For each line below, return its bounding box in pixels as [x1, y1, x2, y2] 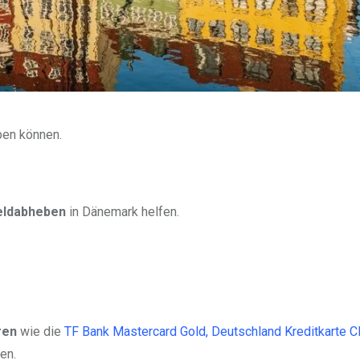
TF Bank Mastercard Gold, [64, 324, 208, 340]
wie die [17, 324, 64, 340]
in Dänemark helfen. [66, 204, 179, 220]
